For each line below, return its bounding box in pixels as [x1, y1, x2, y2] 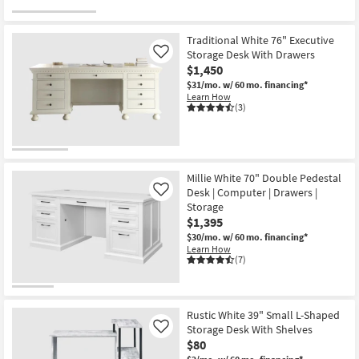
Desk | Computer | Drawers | [187, 184, 317, 200]
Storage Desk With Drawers [187, 47, 315, 63]
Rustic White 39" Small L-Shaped [187, 308, 340, 323]
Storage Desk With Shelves [187, 322, 313, 337]
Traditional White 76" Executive [187, 33, 334, 48]
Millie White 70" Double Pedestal [187, 170, 341, 185]
